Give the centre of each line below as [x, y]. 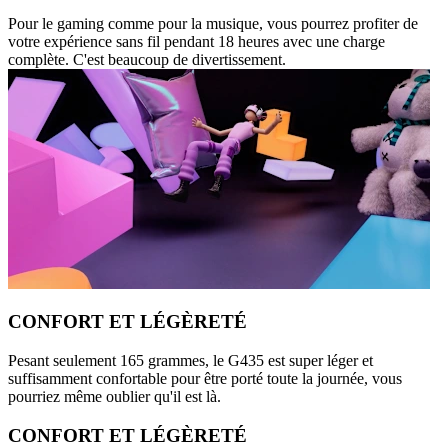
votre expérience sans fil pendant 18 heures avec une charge [196, 41]
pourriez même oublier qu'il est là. [114, 397]
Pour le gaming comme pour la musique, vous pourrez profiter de [213, 23]
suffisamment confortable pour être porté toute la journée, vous [205, 379]
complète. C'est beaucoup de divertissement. [147, 59]
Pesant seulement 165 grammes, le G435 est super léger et [190, 361]
